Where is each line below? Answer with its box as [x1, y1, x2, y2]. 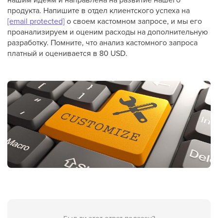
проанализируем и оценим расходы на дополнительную [7, 26, 208, 37]
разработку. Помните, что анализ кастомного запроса [7, 37, 198, 48]
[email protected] [7, 16, 65, 26]
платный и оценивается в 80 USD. [7, 48, 127, 58]
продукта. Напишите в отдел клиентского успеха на [7, 5, 190, 16]
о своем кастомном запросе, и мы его [65, 16, 202, 26]
